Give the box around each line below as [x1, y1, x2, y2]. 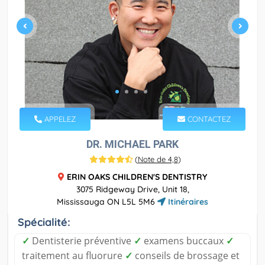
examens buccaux [141, 234, 226, 248]
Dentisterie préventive [30, 234, 134, 248]
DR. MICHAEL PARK [86, 138, 179, 151]
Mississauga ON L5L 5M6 [57, 196, 157, 208]
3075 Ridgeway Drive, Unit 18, [76, 184, 189, 195]
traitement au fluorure [22, 249, 125, 263]
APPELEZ [42, 114, 76, 124]
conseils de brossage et [132, 249, 240, 263]
